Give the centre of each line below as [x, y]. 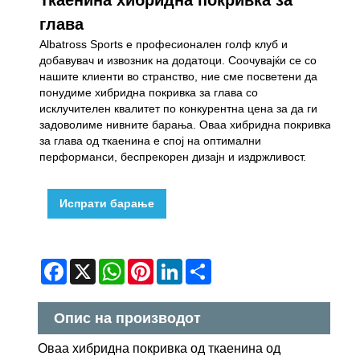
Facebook [99, 265]
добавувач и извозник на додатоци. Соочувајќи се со [178, 60]
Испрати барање [107, 203]
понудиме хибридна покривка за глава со [149, 92]
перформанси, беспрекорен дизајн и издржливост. [173, 156]
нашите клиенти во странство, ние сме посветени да [179, 76]
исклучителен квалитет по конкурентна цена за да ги [179, 108]
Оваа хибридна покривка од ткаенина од [160, 349]
